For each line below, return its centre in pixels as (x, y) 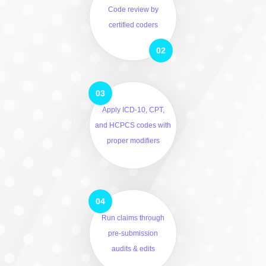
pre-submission (133, 233)
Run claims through (133, 218)
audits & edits (133, 249)
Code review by (133, 9)
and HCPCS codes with (133, 125)
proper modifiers (133, 141)
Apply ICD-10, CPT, (133, 110)
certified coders (133, 25)
